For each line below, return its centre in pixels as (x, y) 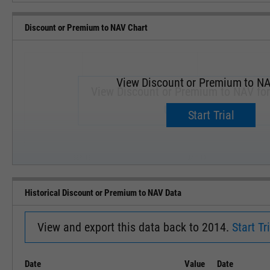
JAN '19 (196, 158)
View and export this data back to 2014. (135, 227)
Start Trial (211, 115)
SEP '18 (82, 158)
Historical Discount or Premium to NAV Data (103, 193)
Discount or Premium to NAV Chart (86, 27)
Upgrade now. (196, 110)
